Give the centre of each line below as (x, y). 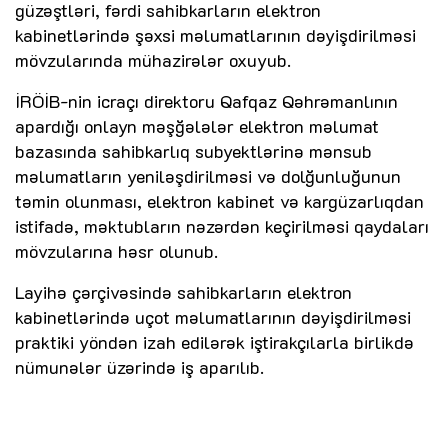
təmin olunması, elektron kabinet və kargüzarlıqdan (219, 201)
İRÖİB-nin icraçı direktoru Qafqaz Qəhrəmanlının (206, 101)
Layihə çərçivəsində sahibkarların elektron (183, 292)
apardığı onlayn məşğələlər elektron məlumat (197, 126)
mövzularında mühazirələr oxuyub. (153, 60)
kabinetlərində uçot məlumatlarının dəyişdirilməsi (213, 317)
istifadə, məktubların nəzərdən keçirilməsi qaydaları (222, 226)
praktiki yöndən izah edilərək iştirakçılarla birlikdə (214, 342)
